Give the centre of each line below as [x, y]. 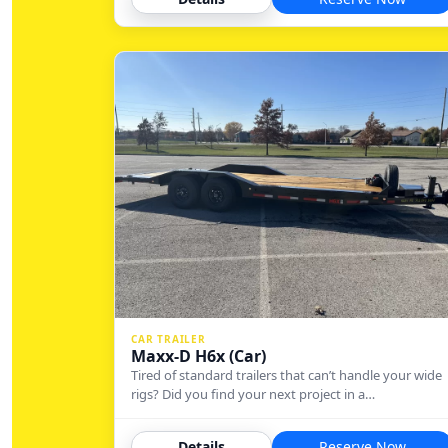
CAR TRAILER [168, 338]
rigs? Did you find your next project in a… [253, 393]
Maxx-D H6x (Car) [198, 355]
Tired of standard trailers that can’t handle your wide [286, 374]
